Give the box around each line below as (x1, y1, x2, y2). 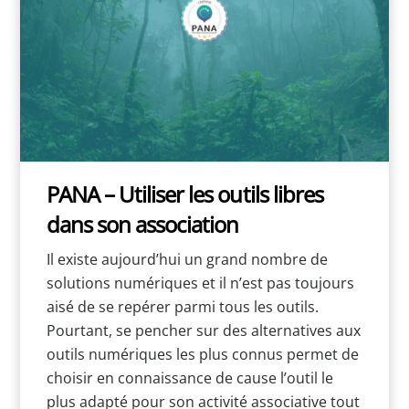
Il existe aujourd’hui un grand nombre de (46, 249, 328, 270)
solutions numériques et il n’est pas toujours (46, 273, 354, 294)
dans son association (46, 208, 239, 239)
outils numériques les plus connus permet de (46, 344, 359, 365)
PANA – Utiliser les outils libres (46, 178, 323, 209)
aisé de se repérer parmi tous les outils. (46, 297, 319, 318)
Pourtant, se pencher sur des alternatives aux (46, 320, 361, 341)
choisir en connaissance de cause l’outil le (46, 368, 333, 389)
